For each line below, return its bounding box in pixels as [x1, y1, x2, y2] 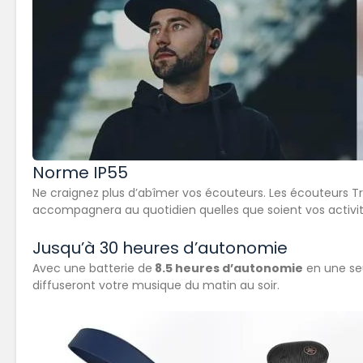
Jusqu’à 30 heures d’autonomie [32, 237, 288, 260]
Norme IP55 [32, 161, 128, 185]
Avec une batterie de [32, 260, 152, 277]
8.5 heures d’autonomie [152, 260, 303, 277]
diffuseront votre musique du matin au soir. [32, 277, 283, 294]
